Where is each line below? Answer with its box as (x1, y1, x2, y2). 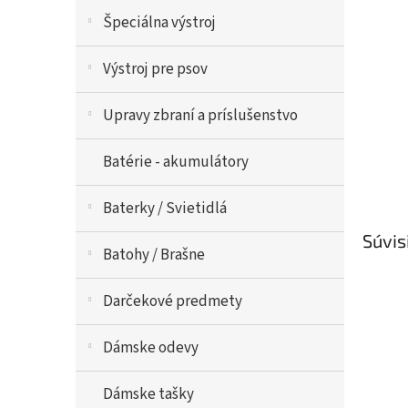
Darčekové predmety (103, 291, 242, 312)
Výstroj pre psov (103, 58, 208, 80)
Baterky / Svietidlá (103, 198, 227, 219)
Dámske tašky (103, 383, 194, 405)
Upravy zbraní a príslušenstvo (103, 105, 298, 127)
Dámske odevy (103, 337, 199, 359)
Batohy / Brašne (103, 244, 205, 266)
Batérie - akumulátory (103, 151, 249, 173)
